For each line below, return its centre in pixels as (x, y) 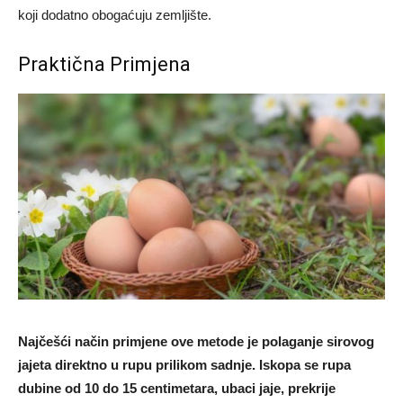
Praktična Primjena (104, 65)
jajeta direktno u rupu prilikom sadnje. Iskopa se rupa (184, 365)
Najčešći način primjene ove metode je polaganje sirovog (196, 342)
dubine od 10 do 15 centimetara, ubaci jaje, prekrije (177, 389)
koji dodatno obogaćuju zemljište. (115, 15)
